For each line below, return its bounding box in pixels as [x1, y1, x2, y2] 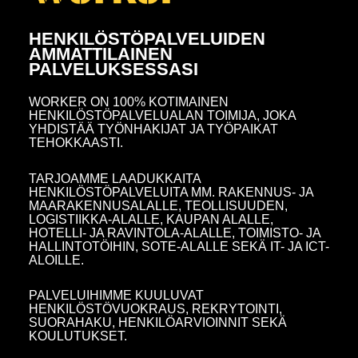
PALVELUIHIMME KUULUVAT [28, 288, 204, 302]
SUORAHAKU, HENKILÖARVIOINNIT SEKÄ [28, 315, 287, 329]
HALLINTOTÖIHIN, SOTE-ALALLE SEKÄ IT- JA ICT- [28, 239, 329, 253]
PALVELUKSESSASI [28, 58, 198, 79]
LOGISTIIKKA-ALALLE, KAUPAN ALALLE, [28, 212, 273, 226]
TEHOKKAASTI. [28, 136, 123, 150]
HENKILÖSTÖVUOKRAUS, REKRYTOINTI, [28, 301, 282, 316]
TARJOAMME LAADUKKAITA [28, 171, 201, 185]
